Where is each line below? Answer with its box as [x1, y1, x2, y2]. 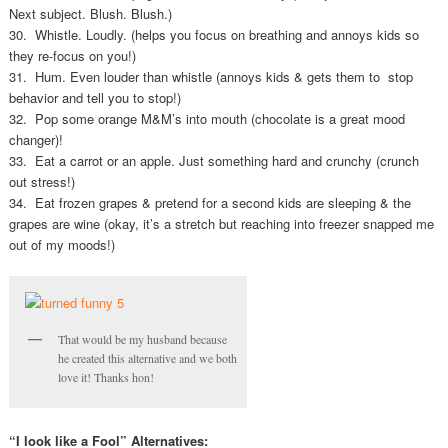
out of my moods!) [8, 235, 115, 255]
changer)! [8, 130, 63, 150]
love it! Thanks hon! [57, 369, 154, 386]
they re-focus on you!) [8, 46, 136, 66]
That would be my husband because [57, 331, 227, 348]
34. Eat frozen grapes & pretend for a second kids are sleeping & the [8, 193, 411, 213]
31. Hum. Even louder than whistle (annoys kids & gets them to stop [8, 67, 413, 87]
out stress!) [8, 172, 75, 192]
